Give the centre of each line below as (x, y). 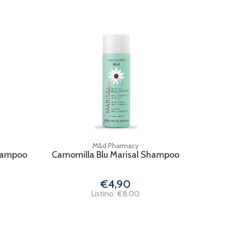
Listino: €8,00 (116, 194)
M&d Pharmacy (115, 146)
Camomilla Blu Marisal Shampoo (115, 155)
